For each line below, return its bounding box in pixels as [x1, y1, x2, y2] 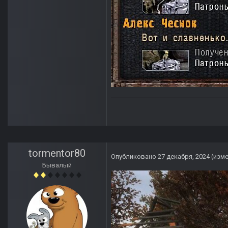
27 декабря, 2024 [158, 153, 210, 161]
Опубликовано [111, 153, 158, 161]
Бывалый [42, 161, 72, 169]
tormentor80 [28, 147, 85, 160]
